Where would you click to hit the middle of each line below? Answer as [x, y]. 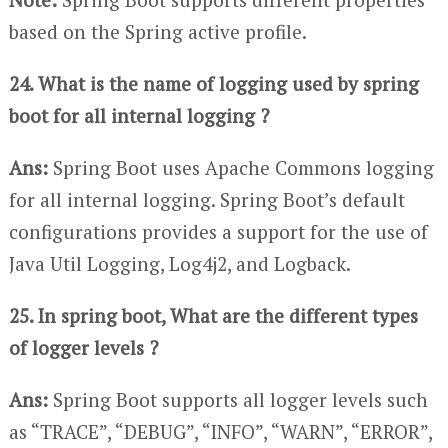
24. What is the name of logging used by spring [213, 83]
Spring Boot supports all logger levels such [237, 399]
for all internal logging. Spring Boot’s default [206, 199]
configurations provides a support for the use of [218, 231]
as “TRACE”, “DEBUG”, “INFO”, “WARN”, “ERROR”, [220, 431]
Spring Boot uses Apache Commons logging [240, 167]
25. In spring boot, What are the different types [213, 315]
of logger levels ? [83, 347]
